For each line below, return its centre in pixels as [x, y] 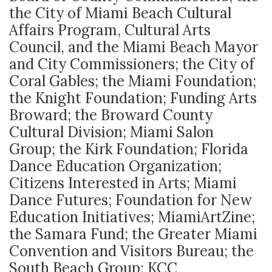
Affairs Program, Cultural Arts [110, 30]
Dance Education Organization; [115, 166]
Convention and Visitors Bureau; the [131, 251]
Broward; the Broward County [111, 115]
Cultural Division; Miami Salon [111, 132]
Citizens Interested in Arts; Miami [123, 183]
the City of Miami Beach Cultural [120, 13]
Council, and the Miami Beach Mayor [134, 47]
